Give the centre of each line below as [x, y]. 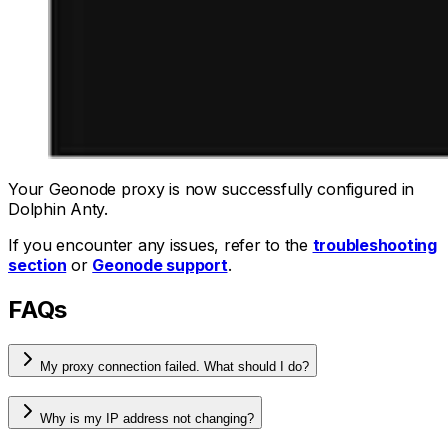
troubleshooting [374, 245]
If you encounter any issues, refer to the [160, 245]
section [37, 265]
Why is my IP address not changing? [147, 418]
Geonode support [160, 265]
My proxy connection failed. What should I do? [174, 367]
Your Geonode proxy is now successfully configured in [211, 189]
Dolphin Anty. [58, 209]
